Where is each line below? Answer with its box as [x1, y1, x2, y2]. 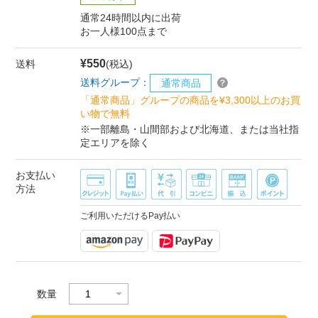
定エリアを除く [80, 136, 150, 148]
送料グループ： [80, 76, 150, 88]
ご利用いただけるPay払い [80, 210, 181, 220]
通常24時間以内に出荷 [80, 11, 182, 23]
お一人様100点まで [80, 25, 168, 37]
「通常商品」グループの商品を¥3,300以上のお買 [80, 94, 301, 106]
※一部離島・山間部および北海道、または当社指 [80, 123, 300, 135]
